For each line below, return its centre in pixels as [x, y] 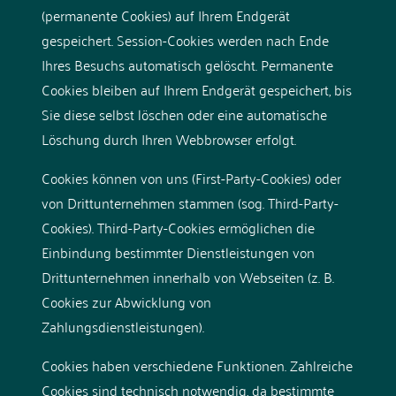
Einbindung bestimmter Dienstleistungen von [178, 251]
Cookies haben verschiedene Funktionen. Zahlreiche [197, 365]
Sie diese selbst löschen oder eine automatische [184, 114]
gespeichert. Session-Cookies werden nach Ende [185, 39]
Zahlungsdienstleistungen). [122, 326]
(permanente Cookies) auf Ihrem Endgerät [165, 15]
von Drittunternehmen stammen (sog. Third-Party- [190, 202]
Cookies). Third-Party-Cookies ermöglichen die [178, 227]
